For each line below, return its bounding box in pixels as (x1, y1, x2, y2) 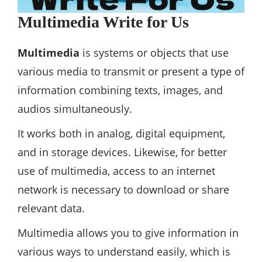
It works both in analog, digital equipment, (18, 126, 225, 141)
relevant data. (18, 201, 85, 216)
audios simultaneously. (18, 102, 132, 116)
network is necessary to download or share (18, 182, 229, 197)
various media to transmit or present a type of (18, 64, 244, 79)
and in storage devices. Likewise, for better (18, 145, 227, 160)
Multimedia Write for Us (18, 13, 189, 32)
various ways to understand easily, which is (18, 244, 230, 259)
